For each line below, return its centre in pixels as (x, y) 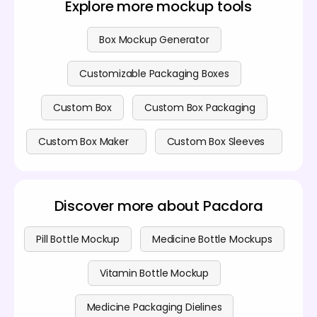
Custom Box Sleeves (216, 141)
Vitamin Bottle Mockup (154, 273)
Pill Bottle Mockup (78, 239)
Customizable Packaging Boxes (154, 73)
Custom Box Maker (83, 141)
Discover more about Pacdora (158, 206)
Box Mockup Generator (154, 39)
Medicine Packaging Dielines (154, 307)
